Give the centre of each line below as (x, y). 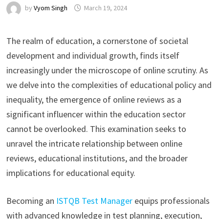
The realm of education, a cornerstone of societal (97, 41)
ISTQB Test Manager (94, 201)
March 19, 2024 (105, 8)
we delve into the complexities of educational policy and (109, 85)
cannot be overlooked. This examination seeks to (96, 129)
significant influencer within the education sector (96, 114)
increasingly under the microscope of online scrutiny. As (107, 70)
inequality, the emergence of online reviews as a (94, 99)
